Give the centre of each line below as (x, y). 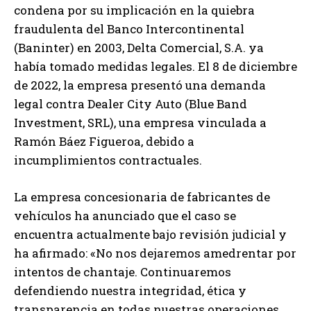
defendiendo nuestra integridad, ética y (130, 291)
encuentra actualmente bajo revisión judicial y (150, 235)
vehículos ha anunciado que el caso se (125, 216)
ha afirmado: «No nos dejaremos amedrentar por (155, 253)
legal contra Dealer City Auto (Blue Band (131, 104)
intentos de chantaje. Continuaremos (123, 272)
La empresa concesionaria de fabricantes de (142, 197)
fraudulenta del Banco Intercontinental (129, 29)
